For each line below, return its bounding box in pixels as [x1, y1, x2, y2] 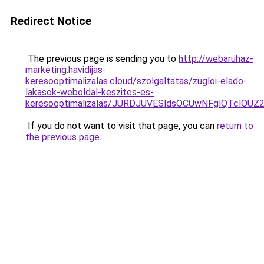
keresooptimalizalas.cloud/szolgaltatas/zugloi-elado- [25, 75, 247, 87]
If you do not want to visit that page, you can [25, 120, 217, 131]
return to [217, 120, 253, 131]
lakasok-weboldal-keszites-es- [25, 87, 154, 98]
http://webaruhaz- [179, 53, 253, 64]
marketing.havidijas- [25, 64, 106, 75]
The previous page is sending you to [25, 53, 179, 64]
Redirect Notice [11, 14, 91, 28]
